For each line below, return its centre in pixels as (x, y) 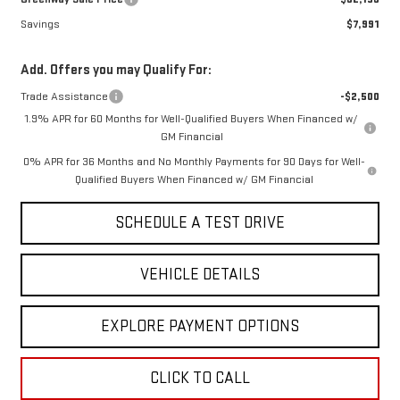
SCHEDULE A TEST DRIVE (200, 223)
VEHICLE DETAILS (200, 275)
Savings (40, 25)
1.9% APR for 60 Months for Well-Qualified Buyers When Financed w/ (192, 119)
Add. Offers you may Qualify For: (116, 71)
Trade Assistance (64, 97)
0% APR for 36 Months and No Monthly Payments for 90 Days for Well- (194, 162)
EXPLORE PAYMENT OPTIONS (200, 327)
